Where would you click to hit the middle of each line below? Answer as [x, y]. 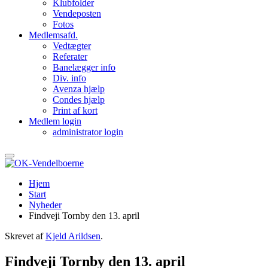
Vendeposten [77, 13]
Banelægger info [84, 67]
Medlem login [55, 121]
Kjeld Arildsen [73, 236]
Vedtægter [72, 46]
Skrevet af [25, 236]
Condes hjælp [79, 100]
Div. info [69, 78]
